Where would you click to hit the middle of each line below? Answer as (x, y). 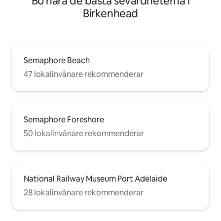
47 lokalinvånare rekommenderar (84, 74)
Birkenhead (110, 13)
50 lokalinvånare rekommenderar (84, 133)
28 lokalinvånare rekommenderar (84, 192)
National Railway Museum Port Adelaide (95, 179)
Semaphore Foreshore (64, 119)
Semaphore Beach (57, 60)
